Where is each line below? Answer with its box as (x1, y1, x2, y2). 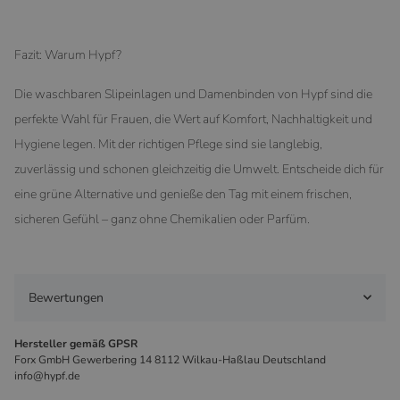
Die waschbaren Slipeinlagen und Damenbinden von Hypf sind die (14, 85, 372, 103)
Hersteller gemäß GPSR (14, 336, 137, 351)
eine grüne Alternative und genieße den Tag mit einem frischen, (14, 185, 352, 203)
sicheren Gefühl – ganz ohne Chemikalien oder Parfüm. (14, 210, 310, 228)
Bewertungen (29, 288, 104, 306)
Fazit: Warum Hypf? (14, 46, 121, 63)
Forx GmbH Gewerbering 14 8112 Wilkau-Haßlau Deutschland (14, 352, 326, 367)
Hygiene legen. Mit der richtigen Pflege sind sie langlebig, (14, 135, 322, 153)
